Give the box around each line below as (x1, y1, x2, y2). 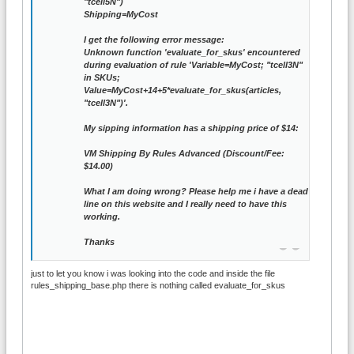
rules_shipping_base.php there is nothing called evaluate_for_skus (31, 280, 285, 290)
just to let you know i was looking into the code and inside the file (31, 268, 275, 278)
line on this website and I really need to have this (84, 199, 287, 209)
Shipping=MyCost (84, 9, 158, 20)
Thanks (84, 237, 115, 247)
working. (84, 212, 120, 222)
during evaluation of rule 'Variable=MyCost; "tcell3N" (84, 60, 303, 70)
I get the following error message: (84, 35, 224, 45)
